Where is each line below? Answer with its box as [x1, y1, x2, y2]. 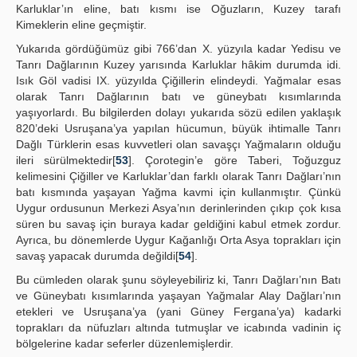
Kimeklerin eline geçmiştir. [16, 18, 147, 31]
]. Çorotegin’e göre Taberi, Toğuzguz [128, 154, 342, 167]
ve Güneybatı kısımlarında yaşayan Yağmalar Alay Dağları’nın [16, 289, 341, 302]
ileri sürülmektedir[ [16, 154, 116, 167]
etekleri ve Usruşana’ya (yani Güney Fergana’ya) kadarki [16, 305, 341, 318]
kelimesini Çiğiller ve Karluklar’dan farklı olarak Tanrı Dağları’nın [16, 170, 341, 182]
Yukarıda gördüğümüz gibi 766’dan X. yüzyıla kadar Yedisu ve [16, 42, 341, 55]
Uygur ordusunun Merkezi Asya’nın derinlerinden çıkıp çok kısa [16, 202, 341, 214]
